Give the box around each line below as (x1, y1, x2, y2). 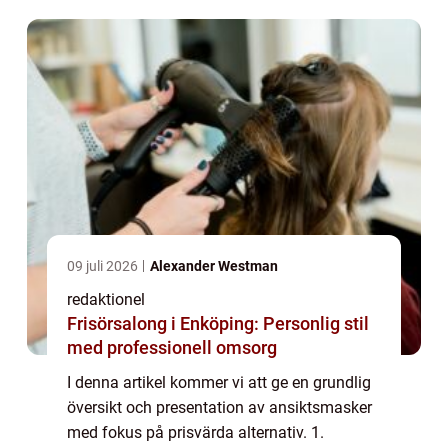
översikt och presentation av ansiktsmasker (67, 397, 372, 417)
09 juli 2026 (67, 257, 141, 274)
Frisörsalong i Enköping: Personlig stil (67, 312, 369, 334)
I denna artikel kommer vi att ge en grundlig (67, 372, 371, 392)
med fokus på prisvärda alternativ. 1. (67, 422, 324, 442)
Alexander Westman (150, 257, 278, 274)
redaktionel (67, 289, 145, 309)
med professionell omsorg (67, 336, 277, 358)
